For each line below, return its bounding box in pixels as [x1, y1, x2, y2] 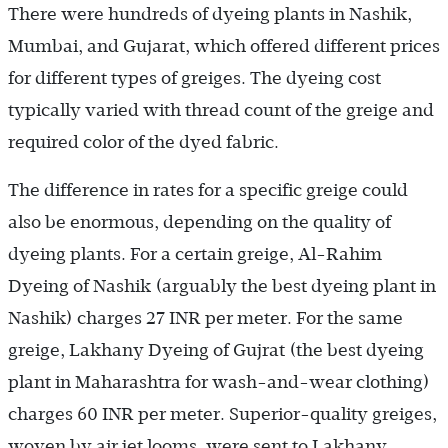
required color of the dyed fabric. [8, 131, 279, 152]
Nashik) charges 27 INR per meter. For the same [8, 307, 403, 328]
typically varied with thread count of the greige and [8, 99, 434, 120]
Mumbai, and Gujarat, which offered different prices [8, 35, 440, 56]
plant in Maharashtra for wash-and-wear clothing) [8, 371, 430, 392]
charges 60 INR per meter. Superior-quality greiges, [8, 403, 437, 424]
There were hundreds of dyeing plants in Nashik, [8, 3, 412, 24]
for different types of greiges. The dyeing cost [8, 67, 381, 88]
